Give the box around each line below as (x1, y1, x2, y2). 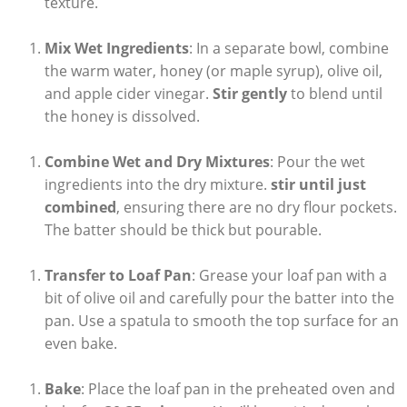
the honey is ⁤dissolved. (44, 106, 200, 127)
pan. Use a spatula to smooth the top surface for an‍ (44, 311, 399, 332)
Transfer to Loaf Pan (44, 265, 192, 286)
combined (44, 197, 116, 218)
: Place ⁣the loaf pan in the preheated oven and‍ (80, 379, 395, 400)
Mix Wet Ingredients (44, 38, 189, 59)
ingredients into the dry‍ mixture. (44, 174, 271, 195)
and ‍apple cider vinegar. (44, 84, 213, 104)
